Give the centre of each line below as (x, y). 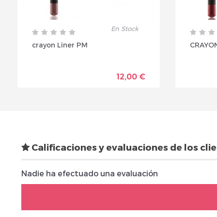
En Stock (124, 29)
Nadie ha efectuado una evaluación (90, 173)
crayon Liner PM (60, 45)
